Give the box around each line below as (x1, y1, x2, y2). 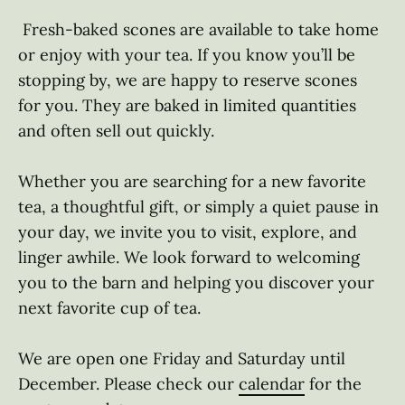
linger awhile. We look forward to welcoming (18, 247, 364, 268)
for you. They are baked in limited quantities (18, 95, 361, 116)
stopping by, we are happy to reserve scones (18, 70, 362, 90)
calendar (239, 373, 305, 394)
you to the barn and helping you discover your (18, 272, 379, 293)
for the (305, 373, 366, 394)
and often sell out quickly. (18, 120, 219, 141)
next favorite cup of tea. (18, 297, 205, 318)
